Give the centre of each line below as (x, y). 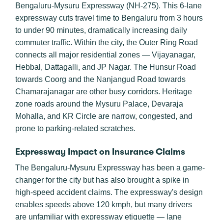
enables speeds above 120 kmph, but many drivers (104, 205)
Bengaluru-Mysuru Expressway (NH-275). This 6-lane (109, 6)
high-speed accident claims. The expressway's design (109, 192)
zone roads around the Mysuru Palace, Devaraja (99, 104)
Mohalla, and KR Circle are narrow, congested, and (104, 116)
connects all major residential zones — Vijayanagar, (105, 55)
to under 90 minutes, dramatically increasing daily (101, 30)
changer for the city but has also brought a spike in (102, 180)
